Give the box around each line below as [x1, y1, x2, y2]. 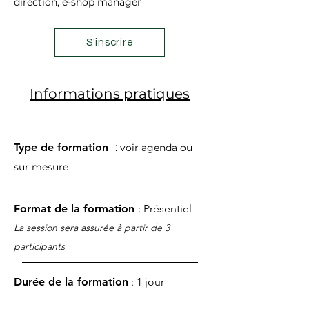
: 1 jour [128, 275, 164, 288]
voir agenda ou [120, 141, 192, 154]
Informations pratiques [30, 86, 190, 102]
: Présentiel [138, 202, 192, 215]
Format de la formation [14, 202, 138, 215]
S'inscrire [86, 37, 134, 48]
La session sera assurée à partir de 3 [14, 221, 170, 234]
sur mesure [14, 161, 68, 173]
